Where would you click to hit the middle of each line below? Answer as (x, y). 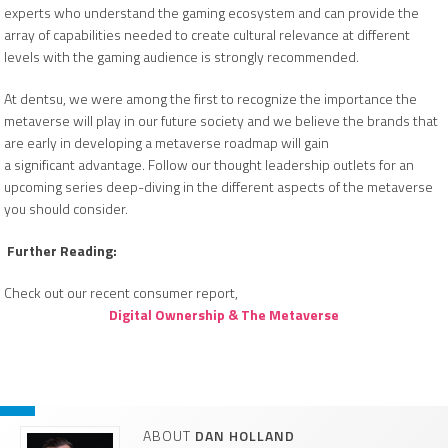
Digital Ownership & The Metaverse (224, 314)
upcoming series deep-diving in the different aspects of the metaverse (218, 186)
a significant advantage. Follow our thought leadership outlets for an (209, 164)
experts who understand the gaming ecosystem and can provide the (211, 12)
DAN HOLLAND (245, 435)
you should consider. (67, 208)
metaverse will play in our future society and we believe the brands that (221, 120)
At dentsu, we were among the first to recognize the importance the (210, 98)
